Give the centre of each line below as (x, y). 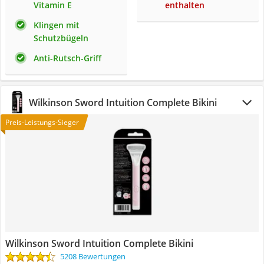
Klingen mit (57, 25)
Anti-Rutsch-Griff (67, 58)
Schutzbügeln (61, 38)
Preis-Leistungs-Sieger (42, 122)
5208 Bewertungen (93, 256)
